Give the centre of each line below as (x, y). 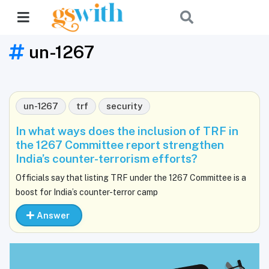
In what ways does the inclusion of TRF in (127, 131)
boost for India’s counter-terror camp (87, 192)
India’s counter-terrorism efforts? (107, 159)
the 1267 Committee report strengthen (120, 145)
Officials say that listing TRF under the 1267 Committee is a (131, 178)
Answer (53, 215)
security (124, 106)
